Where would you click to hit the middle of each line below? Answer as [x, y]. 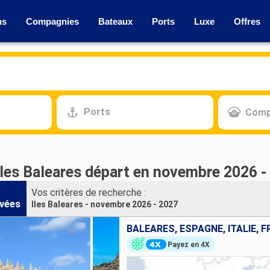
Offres [247, 21]
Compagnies [52, 21]
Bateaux [115, 21]
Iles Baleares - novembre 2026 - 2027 [105, 204]
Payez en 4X [188, 244]
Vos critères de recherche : [89, 192]
